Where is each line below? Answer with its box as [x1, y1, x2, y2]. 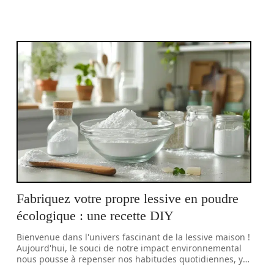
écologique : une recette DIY [17, 208, 174, 223]
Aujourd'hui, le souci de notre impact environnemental [17, 242, 242, 254]
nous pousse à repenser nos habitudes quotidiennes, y [17, 253, 243, 265]
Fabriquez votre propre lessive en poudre [17, 191, 239, 206]
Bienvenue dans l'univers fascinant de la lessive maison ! [17, 231, 251, 243]
